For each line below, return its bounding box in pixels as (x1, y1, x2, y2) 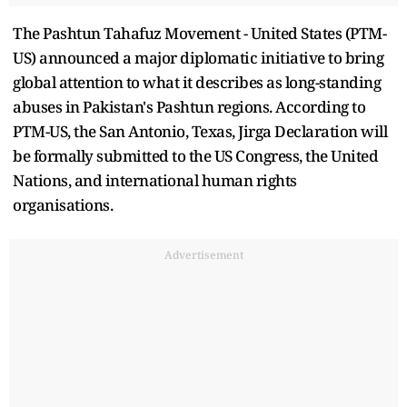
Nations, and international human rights (13, 170, 297, 192)
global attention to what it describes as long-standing (13, 72, 381, 94)
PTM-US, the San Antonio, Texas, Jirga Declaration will (13, 121, 387, 143)
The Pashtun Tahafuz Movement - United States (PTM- (13, 23, 386, 45)
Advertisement (164, 247, 243, 263)
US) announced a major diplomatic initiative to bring (13, 47, 383, 69)
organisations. (13, 194, 113, 216)
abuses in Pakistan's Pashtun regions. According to (13, 96, 365, 118)
